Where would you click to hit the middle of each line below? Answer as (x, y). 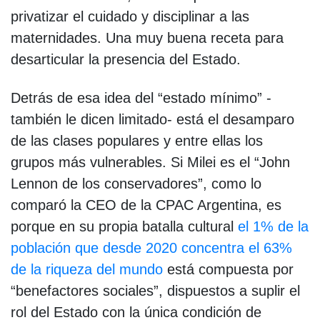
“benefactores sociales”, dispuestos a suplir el (155, 290)
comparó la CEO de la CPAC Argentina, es (146, 205)
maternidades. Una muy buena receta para (147, 37)
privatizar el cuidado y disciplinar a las (130, 16)
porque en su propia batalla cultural (124, 226)
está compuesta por (228, 269)
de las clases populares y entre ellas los (137, 140)
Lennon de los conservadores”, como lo (136, 183)
